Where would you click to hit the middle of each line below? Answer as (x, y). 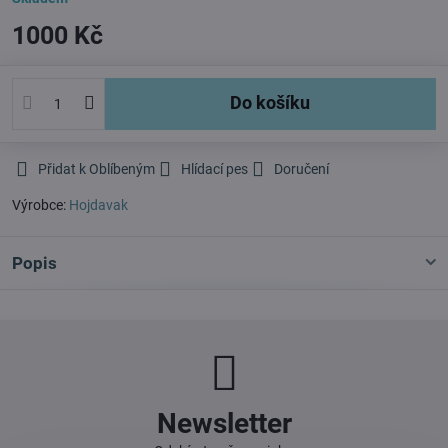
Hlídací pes (214, 168)
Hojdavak (98, 204)
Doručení (301, 168)
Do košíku (276, 103)
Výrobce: (40, 204)
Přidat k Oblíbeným (96, 168)
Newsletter (224, 423)
